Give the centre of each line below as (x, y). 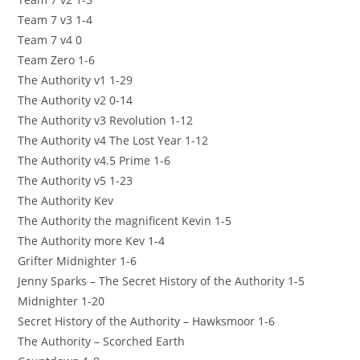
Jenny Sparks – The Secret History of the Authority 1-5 (162, 280)
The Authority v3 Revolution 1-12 (106, 120)
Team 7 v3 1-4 (55, 19)
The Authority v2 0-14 (76, 100)
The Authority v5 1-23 (76, 180)
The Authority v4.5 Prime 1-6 (94, 160)
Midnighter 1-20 (61, 301)
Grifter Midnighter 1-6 (78, 260)
